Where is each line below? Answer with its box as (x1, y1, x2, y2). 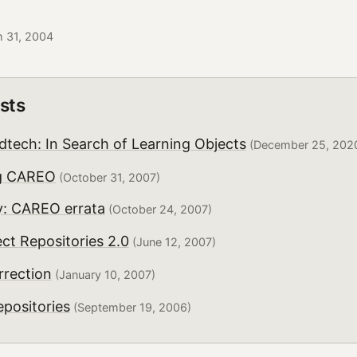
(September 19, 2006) (69, 300, 191, 314)
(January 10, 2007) (51, 268, 155, 282)
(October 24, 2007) (104, 202, 212, 217)
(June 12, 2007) (128, 235, 216, 249)
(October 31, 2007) (55, 170, 160, 184)
